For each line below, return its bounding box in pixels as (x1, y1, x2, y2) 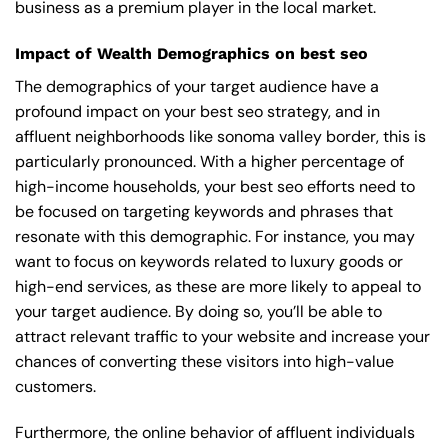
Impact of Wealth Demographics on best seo (15, 44, 368, 64)
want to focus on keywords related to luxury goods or (15, 251, 403, 273)
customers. (15, 376, 96, 398)
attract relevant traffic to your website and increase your (15, 326, 430, 348)
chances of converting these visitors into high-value (15, 351, 394, 373)
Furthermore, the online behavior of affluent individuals (15, 421, 415, 443)
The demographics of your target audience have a (15, 76, 379, 98)
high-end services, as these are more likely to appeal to (15, 276, 421, 298)
